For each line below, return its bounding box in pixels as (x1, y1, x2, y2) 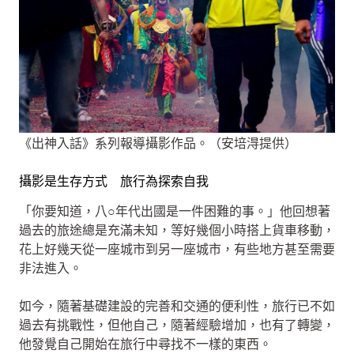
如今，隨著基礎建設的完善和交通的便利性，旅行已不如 (19, 299, 335, 314)
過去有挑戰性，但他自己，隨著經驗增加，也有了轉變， (19, 318, 335, 333)
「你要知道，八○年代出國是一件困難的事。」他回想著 (19, 205, 330, 219)
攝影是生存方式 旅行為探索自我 (19, 174, 209, 188)
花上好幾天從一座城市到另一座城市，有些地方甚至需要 (19, 243, 335, 257)
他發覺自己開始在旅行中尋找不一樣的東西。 (19, 337, 272, 352)
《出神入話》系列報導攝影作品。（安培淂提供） (19, 136, 297, 150)
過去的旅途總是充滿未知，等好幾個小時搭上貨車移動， (19, 224, 335, 238)
